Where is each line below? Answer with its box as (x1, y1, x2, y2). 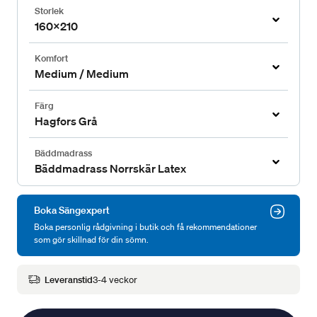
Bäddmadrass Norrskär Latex (35, 161, 186, 176)
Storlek (35, 5, 64, 18)
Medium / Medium (35, 67, 129, 81)
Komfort (35, 52, 68, 65)
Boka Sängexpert (34, 204, 110, 217)
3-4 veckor (93, 273, 137, 286)
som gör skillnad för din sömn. (34, 234, 149, 246)
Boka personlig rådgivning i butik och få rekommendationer (34, 221, 257, 234)
